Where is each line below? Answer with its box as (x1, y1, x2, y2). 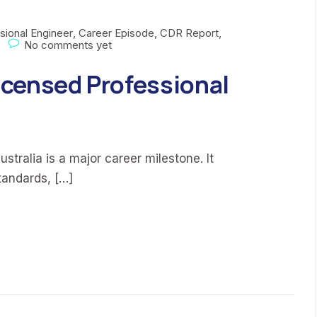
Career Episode (79, 26, 154, 40)
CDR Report (160, 26, 219, 40)
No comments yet (24, 38, 112, 52)
